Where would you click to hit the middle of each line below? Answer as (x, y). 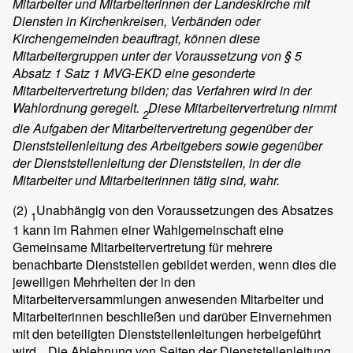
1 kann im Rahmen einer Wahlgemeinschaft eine (148, 229)
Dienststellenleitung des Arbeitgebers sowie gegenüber (167, 145)
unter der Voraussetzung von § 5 (210, 56)
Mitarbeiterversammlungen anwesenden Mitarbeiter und (168, 299)
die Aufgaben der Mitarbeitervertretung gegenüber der (162, 128)
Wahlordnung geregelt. (78, 108)
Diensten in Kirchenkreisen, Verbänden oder (136, 21)
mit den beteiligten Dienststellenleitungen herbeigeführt (167, 333)
